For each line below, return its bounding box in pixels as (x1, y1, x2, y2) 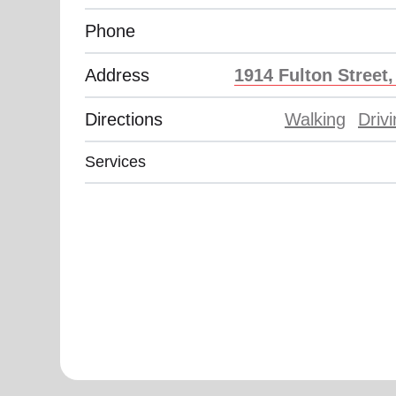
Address (85, 65, 149, 85)
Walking (285, 110, 346, 129)
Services (85, 153, 146, 171)
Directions (85, 110, 163, 129)
